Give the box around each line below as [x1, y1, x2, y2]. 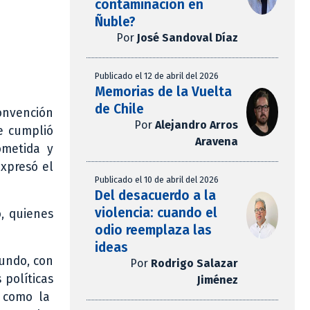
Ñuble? [95, 14, 136, 30]
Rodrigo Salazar [150, 257, 238, 271]
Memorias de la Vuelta [95, 84, 232, 100]
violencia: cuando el [95, 205, 217, 221]
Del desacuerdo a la [95, 188, 216, 204]
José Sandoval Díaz [136, 31, 238, 45]
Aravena [194, 135, 238, 149]
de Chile [95, 101, 144, 118]
